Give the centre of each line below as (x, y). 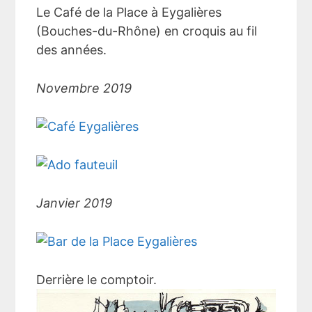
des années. (72, 50)
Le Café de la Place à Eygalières (129, 13)
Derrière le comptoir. (97, 280)
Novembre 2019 (84, 88)
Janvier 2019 (75, 203)
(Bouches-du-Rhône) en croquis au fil (147, 31)
